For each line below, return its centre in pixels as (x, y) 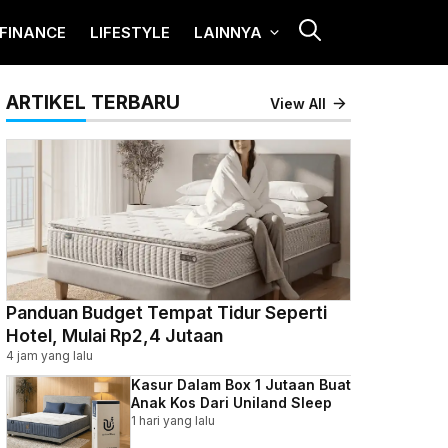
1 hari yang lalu (173, 420)
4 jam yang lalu (49, 355)
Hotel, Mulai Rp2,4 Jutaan (114, 335)
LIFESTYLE (130, 32)
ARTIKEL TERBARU (93, 102)
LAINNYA (228, 32)
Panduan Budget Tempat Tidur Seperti (166, 312)
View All (298, 103)
